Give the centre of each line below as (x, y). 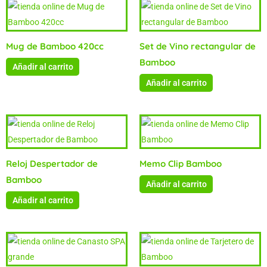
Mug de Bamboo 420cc (55, 46)
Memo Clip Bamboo (181, 164)
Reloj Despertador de (52, 164)
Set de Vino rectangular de (198, 46)
